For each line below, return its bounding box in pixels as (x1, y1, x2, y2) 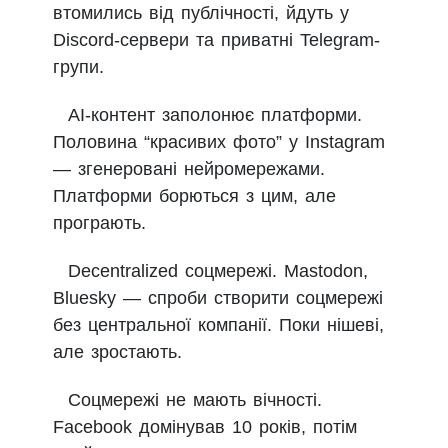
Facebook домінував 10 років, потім (53, 417, 357, 438)
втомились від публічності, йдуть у (53, 3, 349, 24)
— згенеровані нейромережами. (53, 159, 325, 180)
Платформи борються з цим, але (53, 186, 336, 207)
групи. (53, 57, 104, 78)
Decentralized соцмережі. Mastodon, (68, 261, 368, 282)
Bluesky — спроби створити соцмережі (53, 288, 383, 309)
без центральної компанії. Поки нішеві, (53, 315, 384, 336)
